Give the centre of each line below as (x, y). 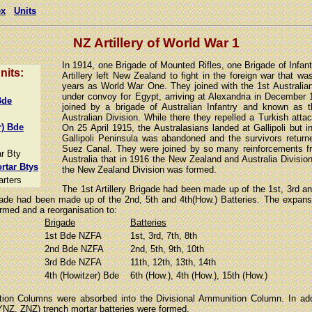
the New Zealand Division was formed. (139, 170)
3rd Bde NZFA (73, 263)
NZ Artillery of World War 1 (156, 42)
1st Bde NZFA (73, 236)
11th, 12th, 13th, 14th (173, 263)
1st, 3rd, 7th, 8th (164, 236)
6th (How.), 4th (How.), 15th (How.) (199, 276)
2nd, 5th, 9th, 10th (167, 249)
